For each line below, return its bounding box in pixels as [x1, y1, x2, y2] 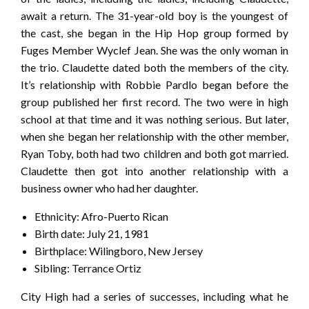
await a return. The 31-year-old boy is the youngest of [21, 9, 288, 23]
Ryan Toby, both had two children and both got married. [21, 147, 288, 161]
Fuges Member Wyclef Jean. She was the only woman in [21, 43, 288, 57]
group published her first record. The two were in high [21, 95, 288, 109]
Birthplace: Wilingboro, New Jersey [34, 244, 203, 258]
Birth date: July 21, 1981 [34, 227, 149, 241]
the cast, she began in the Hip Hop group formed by [21, 26, 288, 40]
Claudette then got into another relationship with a [21, 164, 288, 178]
